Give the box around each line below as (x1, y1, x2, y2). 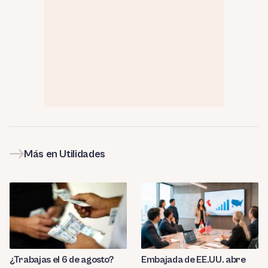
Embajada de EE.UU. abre (141, 254, 246, 265)
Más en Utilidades (24, 147, 105, 160)
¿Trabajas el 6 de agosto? (10, 254, 114, 265)
